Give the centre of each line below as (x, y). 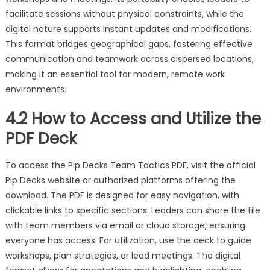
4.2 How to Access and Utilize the (133, 119)
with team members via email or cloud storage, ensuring (125, 226)
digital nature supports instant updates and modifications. (128, 29)
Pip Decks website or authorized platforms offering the (120, 181)
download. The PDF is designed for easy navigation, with (122, 196)
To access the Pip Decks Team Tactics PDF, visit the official (130, 165)
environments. (36, 89)
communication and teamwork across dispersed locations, (129, 59)
